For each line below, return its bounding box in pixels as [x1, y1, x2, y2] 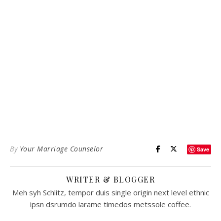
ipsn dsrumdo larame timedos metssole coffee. [30, 199, 191, 209]
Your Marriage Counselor [19, 144, 103, 153]
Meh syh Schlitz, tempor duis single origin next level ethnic [12, 187, 209, 197]
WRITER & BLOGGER [66, 174, 155, 184]
